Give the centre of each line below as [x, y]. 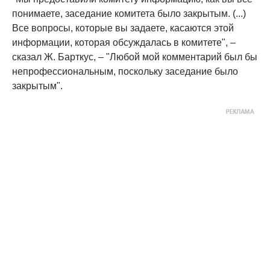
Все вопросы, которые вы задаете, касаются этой [123, 28]
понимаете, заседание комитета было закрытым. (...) [129, 14]
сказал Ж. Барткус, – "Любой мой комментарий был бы [135, 57]
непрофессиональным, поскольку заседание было [125, 72]
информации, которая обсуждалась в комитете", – [124, 43]
